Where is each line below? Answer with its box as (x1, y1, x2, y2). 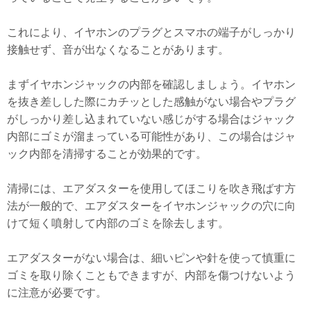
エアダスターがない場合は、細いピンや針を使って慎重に (7, 251, 296, 264)
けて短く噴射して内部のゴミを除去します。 (7, 217, 229, 229)
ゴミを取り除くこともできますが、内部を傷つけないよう (7, 269, 296, 281)
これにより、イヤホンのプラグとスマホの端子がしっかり (7, 26, 296, 38)
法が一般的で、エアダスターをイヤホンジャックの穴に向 (7, 199, 296, 212)
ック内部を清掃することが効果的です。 (7, 147, 207, 160)
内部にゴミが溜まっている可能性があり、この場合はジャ (7, 130, 296, 142)
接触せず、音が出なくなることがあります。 (7, 43, 229, 56)
